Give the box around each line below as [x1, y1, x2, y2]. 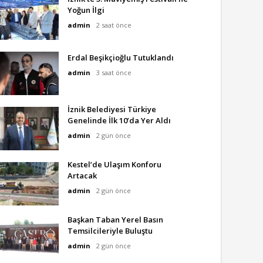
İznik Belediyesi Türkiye [68, 104, 156, 114]
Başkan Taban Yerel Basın [68, 214, 163, 225]
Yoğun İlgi [68, 5, 104, 15]
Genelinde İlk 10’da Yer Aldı [68, 115, 171, 126]
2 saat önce [96, 21, 131, 29]
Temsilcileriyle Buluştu [68, 225, 153, 236]
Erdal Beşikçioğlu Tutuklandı [68, 52, 174, 63]
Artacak [68, 170, 97, 181]
